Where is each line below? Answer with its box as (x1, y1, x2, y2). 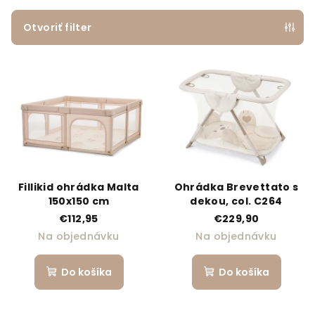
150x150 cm (48, 194, 110, 209)
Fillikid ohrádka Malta (18, 180, 139, 195)
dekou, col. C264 (190, 194, 283, 209)
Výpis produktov (5, 53, 157, 77)
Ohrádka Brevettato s (174, 180, 299, 195)
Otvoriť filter (23, 20, 92, 34)
